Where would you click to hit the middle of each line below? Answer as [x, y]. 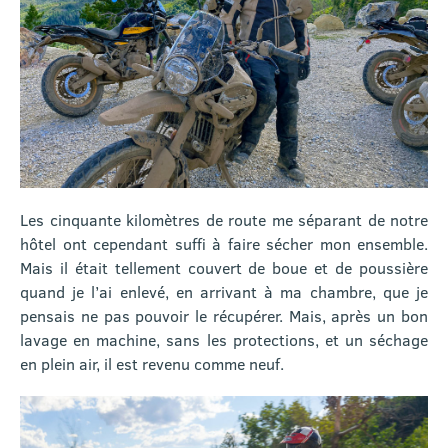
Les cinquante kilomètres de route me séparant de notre [224, 219]
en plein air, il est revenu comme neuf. [152, 363]
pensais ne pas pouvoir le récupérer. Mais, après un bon [224, 315]
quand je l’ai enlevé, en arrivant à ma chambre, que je [224, 291]
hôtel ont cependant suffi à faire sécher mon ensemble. [224, 243]
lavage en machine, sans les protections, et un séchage [224, 339]
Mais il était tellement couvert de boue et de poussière [224, 267]
